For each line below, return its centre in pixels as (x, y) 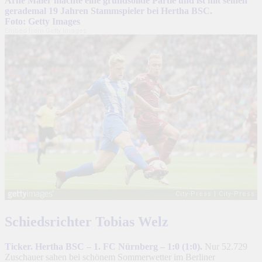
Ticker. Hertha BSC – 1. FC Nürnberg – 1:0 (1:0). (104, 246)
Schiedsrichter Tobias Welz (87, 221)
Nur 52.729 (225, 246)
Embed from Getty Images (46, 30)
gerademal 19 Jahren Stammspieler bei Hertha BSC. (108, 11)
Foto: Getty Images (42, 21)
